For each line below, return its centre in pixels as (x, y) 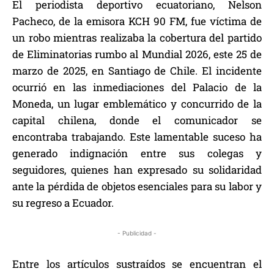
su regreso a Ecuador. (63, 203)
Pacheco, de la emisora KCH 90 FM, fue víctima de (137, 21)
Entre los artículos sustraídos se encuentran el (137, 264)
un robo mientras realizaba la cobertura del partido (137, 38)
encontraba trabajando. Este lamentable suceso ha (137, 137)
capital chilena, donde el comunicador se (137, 120)
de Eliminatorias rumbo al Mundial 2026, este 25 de (137, 54)
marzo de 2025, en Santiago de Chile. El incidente (137, 71)
